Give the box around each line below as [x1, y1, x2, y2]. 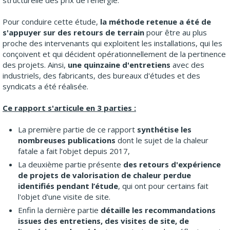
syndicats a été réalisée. [3, 81, 88, 91]
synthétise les [137, 124, 191, 135]
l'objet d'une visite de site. [18, 191, 110, 202]
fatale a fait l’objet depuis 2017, [18, 146, 130, 156]
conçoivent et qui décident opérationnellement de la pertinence [3, 49, 226, 59]
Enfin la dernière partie [18, 205, 101, 215]
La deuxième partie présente [18, 159, 123, 169]
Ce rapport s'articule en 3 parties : [3, 103, 136, 113]
